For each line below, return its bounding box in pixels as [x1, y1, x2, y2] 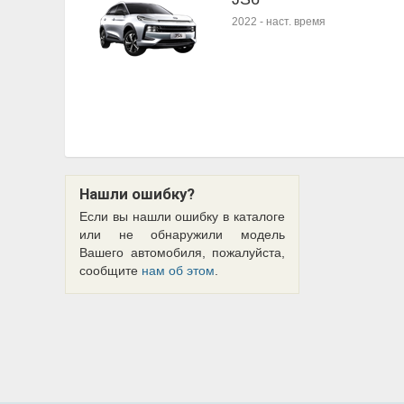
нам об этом [142, 263, 215, 278]
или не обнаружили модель [79, 227, 285, 242]
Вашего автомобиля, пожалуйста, [79, 245, 285, 260]
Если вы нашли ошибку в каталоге [79, 209, 285, 224]
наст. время [266, 15, 326, 28]
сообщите [79, 263, 142, 278]
